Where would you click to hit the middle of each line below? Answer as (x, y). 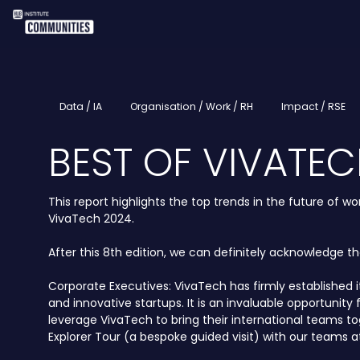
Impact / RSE (313, 106)
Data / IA (81, 106)
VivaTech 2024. (91, 219)
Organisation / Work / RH (192, 106)
